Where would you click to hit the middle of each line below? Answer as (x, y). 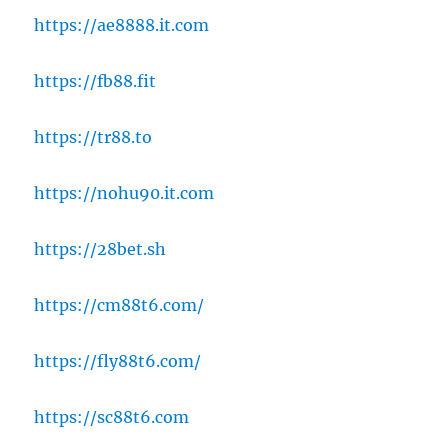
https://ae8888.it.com (122, 25)
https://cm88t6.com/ (119, 305)
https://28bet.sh (100, 249)
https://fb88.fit (95, 81)
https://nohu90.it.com (124, 193)
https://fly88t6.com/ (118, 361)
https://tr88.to (93, 137)
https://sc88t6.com (112, 417)
